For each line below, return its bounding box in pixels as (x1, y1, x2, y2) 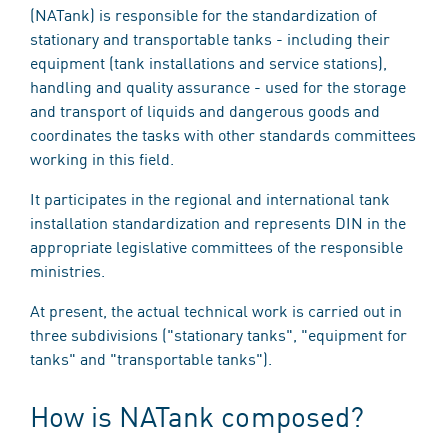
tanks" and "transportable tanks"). (30, 347, 272, 369)
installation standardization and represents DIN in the (30, 211, 406, 233)
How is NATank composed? (30, 396, 364, 435)
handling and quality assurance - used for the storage (30, 75, 406, 97)
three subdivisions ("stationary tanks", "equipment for (30, 323, 407, 345)
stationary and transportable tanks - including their (30, 27, 390, 49)
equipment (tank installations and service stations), (30, 51, 387, 73)
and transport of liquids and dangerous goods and (30, 99, 380, 121)
